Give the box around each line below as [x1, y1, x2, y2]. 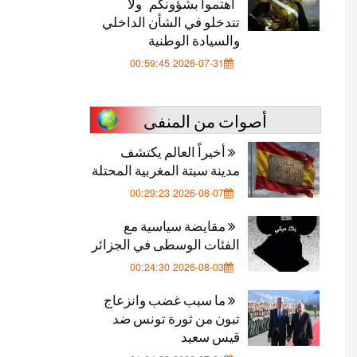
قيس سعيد [181, 326, 240, 346]
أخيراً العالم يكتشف [120, 141, 228, 161]
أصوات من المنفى [143, 108, 267, 132]
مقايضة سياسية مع [124, 215, 228, 235]
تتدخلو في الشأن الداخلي [102, 11, 240, 31]
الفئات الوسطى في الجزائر [92, 233, 240, 253]
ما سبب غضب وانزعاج [104, 289, 228, 309]
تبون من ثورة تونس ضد [112, 308, 240, 328]
